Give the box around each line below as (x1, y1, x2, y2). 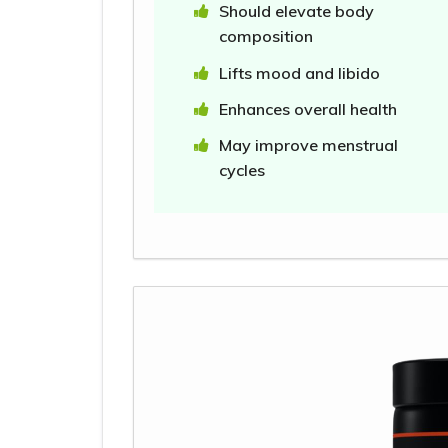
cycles (219, 160, 265, 181)
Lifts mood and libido (219, 62, 380, 83)
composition (219, 26, 313, 47)
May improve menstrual (219, 135, 398, 156)
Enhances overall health (219, 99, 401, 120)
